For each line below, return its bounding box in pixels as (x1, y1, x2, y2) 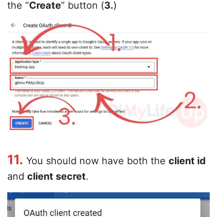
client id (169, 155, 206, 167)
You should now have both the (23, 155, 169, 167)
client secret (27, 170, 86, 183)
